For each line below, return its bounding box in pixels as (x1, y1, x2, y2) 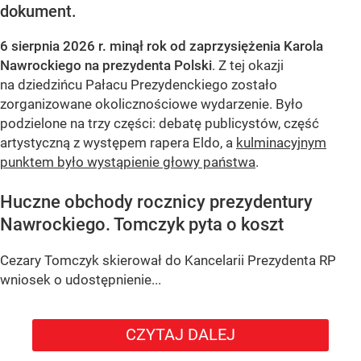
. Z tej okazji (212, 57, 284, 74)
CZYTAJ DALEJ (126, 324, 235, 344)
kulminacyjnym (236, 135, 326, 151)
